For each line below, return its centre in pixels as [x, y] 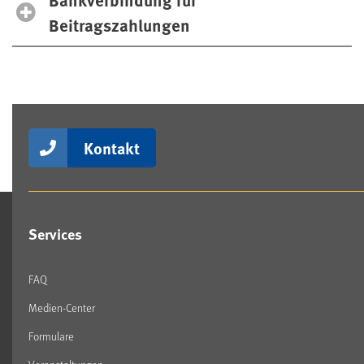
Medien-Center [62, 307]
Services [55, 234]
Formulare [51, 336]
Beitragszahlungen [119, 24]
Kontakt [112, 147]
